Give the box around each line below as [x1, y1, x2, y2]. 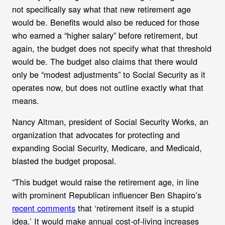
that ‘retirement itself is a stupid [75, 202, 194, 214]
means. [12, 94, 39, 106]
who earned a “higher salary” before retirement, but [12, 29, 198, 41]
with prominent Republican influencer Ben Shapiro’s [12, 189, 201, 201]
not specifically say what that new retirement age [12, 3, 191, 15]
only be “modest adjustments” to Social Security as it [12, 68, 205, 80]
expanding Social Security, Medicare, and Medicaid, [12, 141, 202, 154]
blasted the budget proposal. [12, 154, 117, 167]
